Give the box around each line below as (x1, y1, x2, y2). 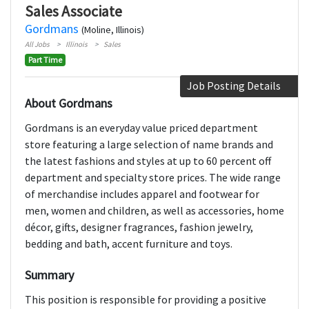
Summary (25, 267, 74, 283)
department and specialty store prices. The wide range (25, 170, 281, 185)
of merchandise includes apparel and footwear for (25, 187, 259, 201)
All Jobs (25, 39, 50, 50)
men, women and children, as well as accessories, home (25, 203, 284, 218)
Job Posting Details (187, 79, 281, 93)
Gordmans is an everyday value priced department (25, 121, 258, 135)
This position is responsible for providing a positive (25, 292, 266, 307)
